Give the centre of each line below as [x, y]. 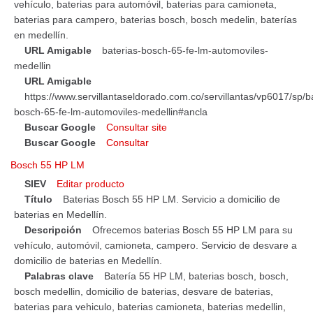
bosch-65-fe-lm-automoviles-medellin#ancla [111, 112]
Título [38, 199]
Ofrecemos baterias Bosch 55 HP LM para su [192, 230]
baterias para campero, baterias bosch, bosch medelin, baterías [155, 20]
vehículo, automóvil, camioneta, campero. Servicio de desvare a [155, 246]
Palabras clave [59, 276]
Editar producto [90, 184]
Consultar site [137, 128]
